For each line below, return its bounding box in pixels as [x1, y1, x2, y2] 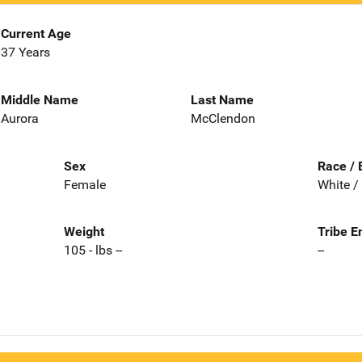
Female [63, 176, 106, 192]
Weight [63, 224, 104, 240]
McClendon [191, 110, 255, 126]
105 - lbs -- [63, 242, 122, 259]
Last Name [191, 91, 254, 107]
